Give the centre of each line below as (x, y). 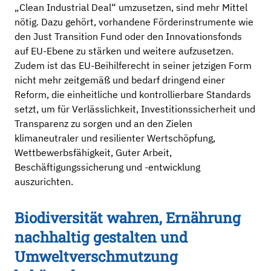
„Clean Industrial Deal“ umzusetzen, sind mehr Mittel (131, 7)
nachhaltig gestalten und (101, 237)
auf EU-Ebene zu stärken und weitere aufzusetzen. (124, 51)
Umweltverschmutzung (96, 256)
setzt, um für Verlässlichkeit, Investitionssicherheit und (135, 109)
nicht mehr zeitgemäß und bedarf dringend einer (120, 80)
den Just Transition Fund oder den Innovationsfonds (128, 36)
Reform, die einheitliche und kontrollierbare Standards (133, 94)
